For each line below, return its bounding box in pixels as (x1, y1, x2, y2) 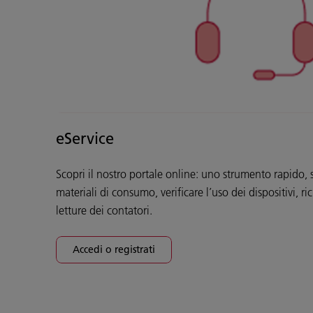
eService (56, 129, 114, 148)
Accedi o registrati (73, 243, 155, 256)
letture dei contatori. (56, 203, 155, 217)
